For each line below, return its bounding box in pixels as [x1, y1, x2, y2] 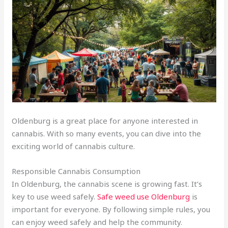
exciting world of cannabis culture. [12, 140, 135, 151]
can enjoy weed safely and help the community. [12, 216, 183, 227]
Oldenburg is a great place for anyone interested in [12, 115, 198, 126]
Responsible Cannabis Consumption [12, 165, 141, 176]
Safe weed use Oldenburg [97, 191, 190, 202]
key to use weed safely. [12, 191, 98, 202]
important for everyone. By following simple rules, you [12, 204, 211, 214]
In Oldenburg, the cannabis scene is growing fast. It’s [12, 178, 203, 189]
